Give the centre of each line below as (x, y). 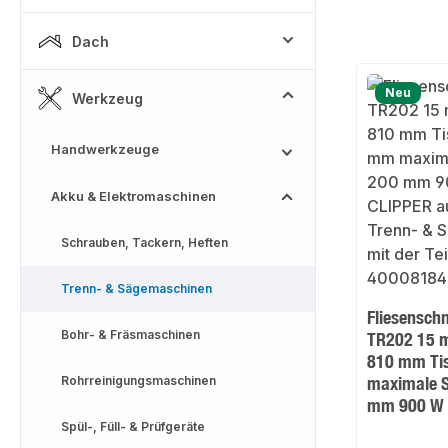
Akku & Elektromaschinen (133, 196)
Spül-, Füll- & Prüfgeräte (133, 426)
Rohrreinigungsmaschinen (138, 380)
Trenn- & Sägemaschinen (136, 288)
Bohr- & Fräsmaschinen (130, 334)
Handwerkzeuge (105, 149)
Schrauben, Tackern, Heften (144, 242)
